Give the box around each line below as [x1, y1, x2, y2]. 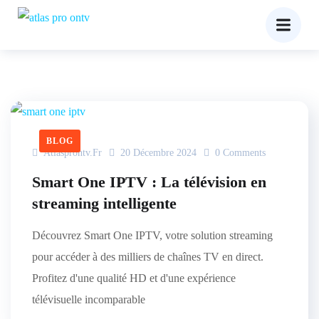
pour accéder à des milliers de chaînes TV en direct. [32, 251, 263, 263]
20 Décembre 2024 [120, 147, 197, 158]
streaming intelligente [32, 194, 177, 212]
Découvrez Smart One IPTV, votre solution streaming [32, 229, 273, 241]
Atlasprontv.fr [41, 147, 102, 158]
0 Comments [212, 147, 266, 158]
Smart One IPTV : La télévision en [32, 173, 266, 191]
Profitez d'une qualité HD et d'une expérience [32, 272, 236, 284]
